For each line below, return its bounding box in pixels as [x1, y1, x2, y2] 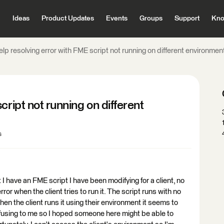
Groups [139, 15, 162, 22]
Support [174, 15, 199, 22]
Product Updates [41, 15, 94, 22]
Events [105, 15, 127, 22]
